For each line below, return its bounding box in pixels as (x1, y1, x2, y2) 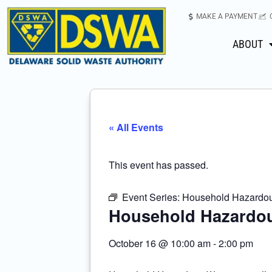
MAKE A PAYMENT (196, 12, 257, 21)
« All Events (109, 120, 163, 135)
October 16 (109, 236, 156, 251)
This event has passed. (109, 158, 208, 172)
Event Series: (122, 190, 182, 205)
